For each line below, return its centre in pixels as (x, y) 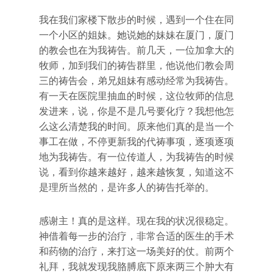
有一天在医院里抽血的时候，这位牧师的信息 (136, 96)
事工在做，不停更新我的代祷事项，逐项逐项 (136, 142)
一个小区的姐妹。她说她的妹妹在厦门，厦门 (136, 35)
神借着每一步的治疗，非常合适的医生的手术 (136, 236)
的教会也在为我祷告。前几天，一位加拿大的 (136, 50)
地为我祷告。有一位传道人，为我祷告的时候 (136, 157)
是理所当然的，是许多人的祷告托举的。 (127, 187)
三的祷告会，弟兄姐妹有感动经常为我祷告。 (136, 81)
